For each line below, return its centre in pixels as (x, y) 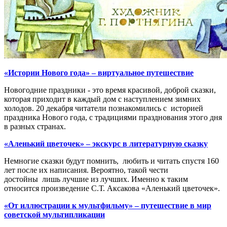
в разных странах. (35, 127)
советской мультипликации (54, 215)
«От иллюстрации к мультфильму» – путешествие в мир (108, 206)
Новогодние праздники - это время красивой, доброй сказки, (110, 90)
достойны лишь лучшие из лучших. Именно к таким (96, 179)
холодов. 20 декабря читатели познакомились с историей (104, 108)
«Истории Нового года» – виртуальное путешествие (99, 73)
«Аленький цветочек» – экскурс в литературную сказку (106, 144)
